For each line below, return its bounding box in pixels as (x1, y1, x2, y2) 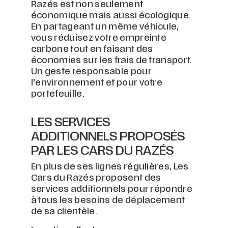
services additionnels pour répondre (31, 186, 193, 194)
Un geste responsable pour (31, 68, 152, 76)
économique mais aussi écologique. (31, 12, 191, 20)
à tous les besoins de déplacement (31, 197, 185, 206)
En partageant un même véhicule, (31, 23, 179, 32)
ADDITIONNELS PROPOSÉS (31, 131, 185, 144)
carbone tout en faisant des (31, 45, 153, 54)
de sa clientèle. (31, 208, 97, 217)
